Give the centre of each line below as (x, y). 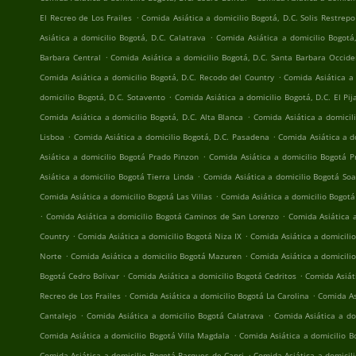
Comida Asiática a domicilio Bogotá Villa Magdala (135, 335)
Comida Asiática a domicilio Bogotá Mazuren (156, 256)
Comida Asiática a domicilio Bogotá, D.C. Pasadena (171, 137)
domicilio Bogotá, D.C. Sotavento (103, 97)
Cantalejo (58, 315)
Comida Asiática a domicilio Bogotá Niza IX (160, 236)
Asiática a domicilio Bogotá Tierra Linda (117, 176)
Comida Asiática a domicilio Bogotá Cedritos (213, 276)
